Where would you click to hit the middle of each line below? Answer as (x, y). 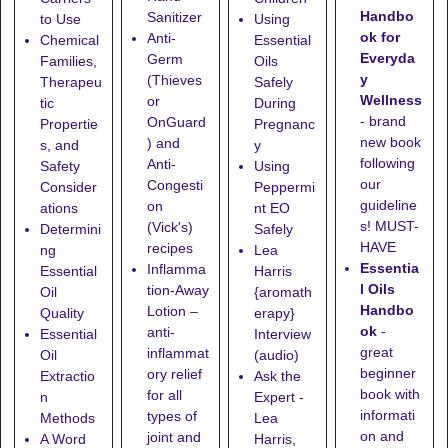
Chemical (69, 40)
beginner (388, 373)
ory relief (174, 373)
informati (388, 415)
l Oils (378, 289)
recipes (169, 247)
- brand (383, 121)
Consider (68, 187)
